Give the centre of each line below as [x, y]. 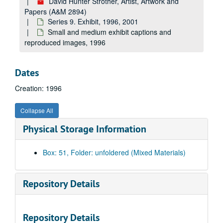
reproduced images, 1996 [65, 42]
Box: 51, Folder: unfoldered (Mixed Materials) [114, 152]
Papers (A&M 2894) [56, 11]
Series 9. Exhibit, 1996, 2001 [93, 21]
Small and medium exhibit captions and [110, 32]
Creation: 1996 [38, 88]
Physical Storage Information [85, 129]
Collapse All [37, 110]
